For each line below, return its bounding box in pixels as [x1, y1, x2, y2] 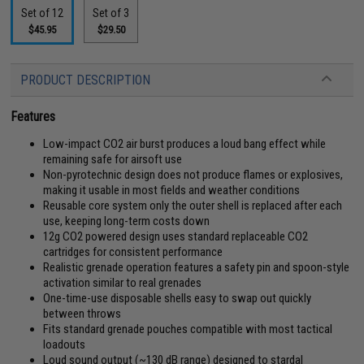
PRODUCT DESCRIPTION [20, 72, 151, 88]
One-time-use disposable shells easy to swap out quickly [43, 291, 312, 305]
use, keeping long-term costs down [43, 214, 210, 228]
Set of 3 [93, 6, 130, 19]
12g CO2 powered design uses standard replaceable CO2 [43, 229, 309, 244]
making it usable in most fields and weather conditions [43, 183, 301, 197]
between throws [43, 306, 122, 321]
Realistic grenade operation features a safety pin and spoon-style [43, 260, 350, 275]
